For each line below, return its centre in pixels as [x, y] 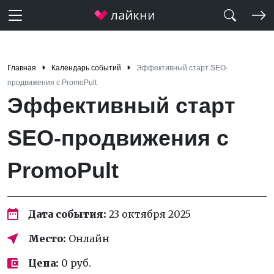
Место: [47, 239]
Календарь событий [86, 68]
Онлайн [88, 239]
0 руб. [75, 263]
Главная [22, 68]
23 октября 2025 [149, 214]
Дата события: [67, 214]
